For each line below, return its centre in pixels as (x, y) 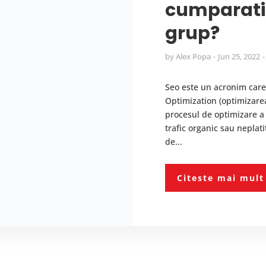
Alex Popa (193, 57)
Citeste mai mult (220, 178)
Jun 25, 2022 (239, 57)
